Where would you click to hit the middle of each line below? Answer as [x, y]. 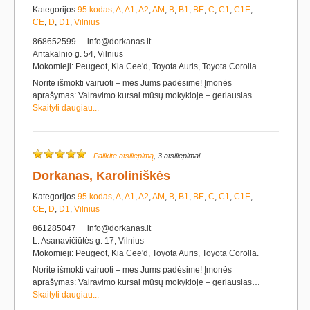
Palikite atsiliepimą [124, 156]
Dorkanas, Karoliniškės [101, 176]
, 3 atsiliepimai [177, 156]
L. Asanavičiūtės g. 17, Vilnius [88, 241]
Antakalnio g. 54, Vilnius [78, 54]
